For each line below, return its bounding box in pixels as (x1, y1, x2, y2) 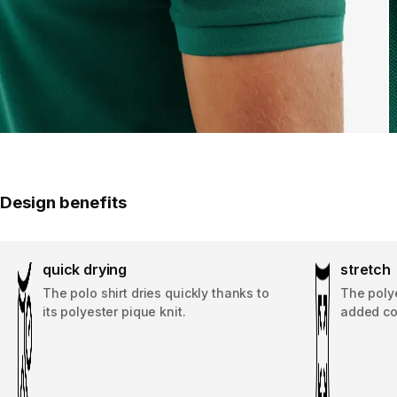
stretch (340, 261, 391, 279)
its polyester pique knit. (43, 304, 186, 320)
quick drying (43, 261, 128, 279)
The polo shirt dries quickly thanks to (43, 285, 269, 301)
